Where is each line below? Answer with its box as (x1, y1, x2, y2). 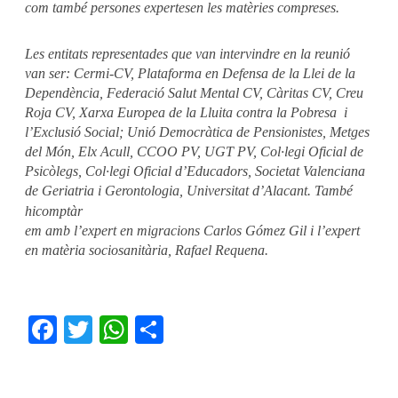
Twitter (92, 321, 139, 338)
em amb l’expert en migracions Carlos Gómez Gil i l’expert (25, 223, 360, 239)
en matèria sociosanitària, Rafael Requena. (25, 243, 268, 259)
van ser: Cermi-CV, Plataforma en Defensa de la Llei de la (25, 66, 355, 82)
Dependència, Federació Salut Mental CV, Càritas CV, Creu (25, 85, 363, 101)
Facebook (57, 321, 119, 338)
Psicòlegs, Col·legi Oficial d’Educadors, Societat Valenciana (25, 163, 365, 179)
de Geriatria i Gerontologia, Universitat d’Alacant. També (25, 183, 353, 199)
